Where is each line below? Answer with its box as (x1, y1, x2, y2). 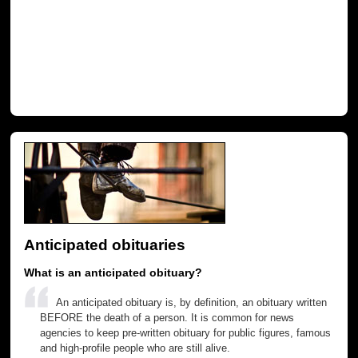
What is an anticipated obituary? (24, 265, 203, 279)
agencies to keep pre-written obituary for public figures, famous (40, 326, 332, 339)
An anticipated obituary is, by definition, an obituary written (56, 296, 328, 308)
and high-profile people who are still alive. (40, 341, 231, 354)
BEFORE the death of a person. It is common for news (40, 311, 295, 324)
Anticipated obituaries (24, 235, 186, 253)
